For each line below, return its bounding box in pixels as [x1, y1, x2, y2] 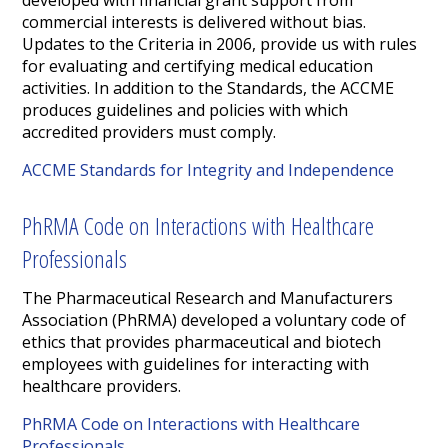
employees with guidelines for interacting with [22, 353, 370, 376]
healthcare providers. [22, 375, 182, 398]
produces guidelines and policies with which [22, 99, 349, 122]
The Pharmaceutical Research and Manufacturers [22, 287, 394, 310]
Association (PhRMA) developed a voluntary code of [22, 309, 407, 332]
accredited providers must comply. [22, 121, 277, 144]
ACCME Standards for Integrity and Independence [22, 159, 395, 182]
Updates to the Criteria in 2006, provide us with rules [22, 33, 418, 56]
